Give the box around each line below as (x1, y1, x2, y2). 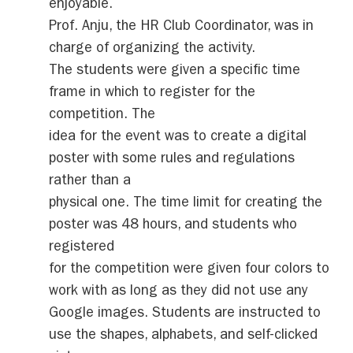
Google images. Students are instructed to (49, 307, 321, 322)
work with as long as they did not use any (49, 285, 309, 300)
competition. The (49, 109, 156, 124)
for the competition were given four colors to (49, 263, 330, 278)
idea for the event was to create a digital (49, 131, 307, 146)
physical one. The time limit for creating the (49, 197, 323, 212)
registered (49, 241, 115, 256)
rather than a (49, 175, 132, 190)
